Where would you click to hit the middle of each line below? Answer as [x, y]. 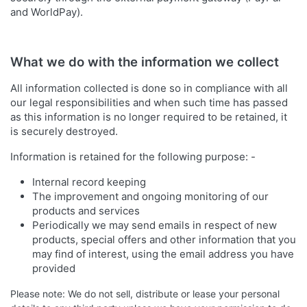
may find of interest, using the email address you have [163, 254]
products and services [86, 211]
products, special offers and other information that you [164, 240]
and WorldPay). [47, 12]
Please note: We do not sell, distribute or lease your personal [145, 294]
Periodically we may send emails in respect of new [155, 225]
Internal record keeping [89, 182]
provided [54, 269]
